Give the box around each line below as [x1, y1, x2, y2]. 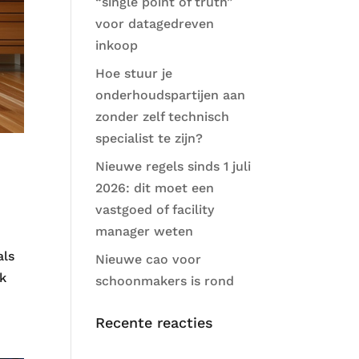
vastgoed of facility [95, 202, 215, 217]
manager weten [95, 224, 194, 239]
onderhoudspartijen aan [95, 87, 246, 103]
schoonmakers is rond [95, 273, 235, 288]
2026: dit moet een [95, 180, 215, 196]
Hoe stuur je [95, 66, 173, 81]
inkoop [95, 38, 139, 53]
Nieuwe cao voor [95, 252, 202, 267]
